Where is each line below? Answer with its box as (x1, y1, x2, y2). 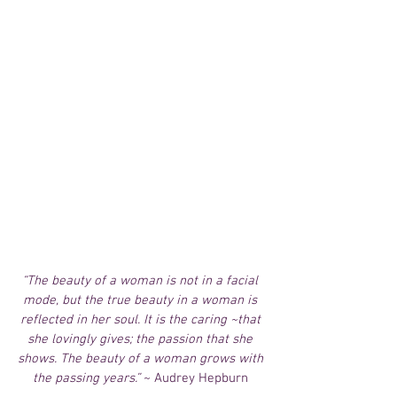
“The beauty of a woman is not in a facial (22, 273, 261, 290)
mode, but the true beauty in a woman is (23, 292, 261, 309)
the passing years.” (32, 370, 140, 387)
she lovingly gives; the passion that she (27, 331, 256, 348)
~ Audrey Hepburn (139, 370, 252, 387)
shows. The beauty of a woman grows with (17, 351, 267, 368)
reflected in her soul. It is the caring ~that (19, 312, 264, 329)
